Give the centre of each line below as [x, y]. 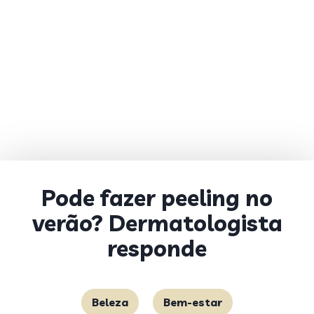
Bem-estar [193, 302]
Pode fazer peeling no [157, 198]
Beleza [110, 302]
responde [157, 248]
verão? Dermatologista [157, 223]
